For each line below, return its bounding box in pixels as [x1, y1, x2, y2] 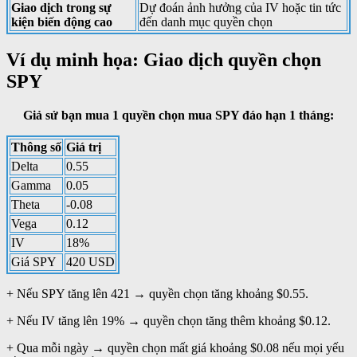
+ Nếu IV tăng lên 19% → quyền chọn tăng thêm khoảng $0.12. [6, 314, 331, 328]
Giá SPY [11, 255, 57, 269]
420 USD [66, 255, 115, 269]
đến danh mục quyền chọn [139, 14, 273, 29]
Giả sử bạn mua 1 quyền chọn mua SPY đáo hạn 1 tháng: [23, 108, 334, 123]
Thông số [11, 140, 61, 155]
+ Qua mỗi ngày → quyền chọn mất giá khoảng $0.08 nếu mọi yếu [6, 341, 344, 355]
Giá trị [66, 140, 101, 155]
